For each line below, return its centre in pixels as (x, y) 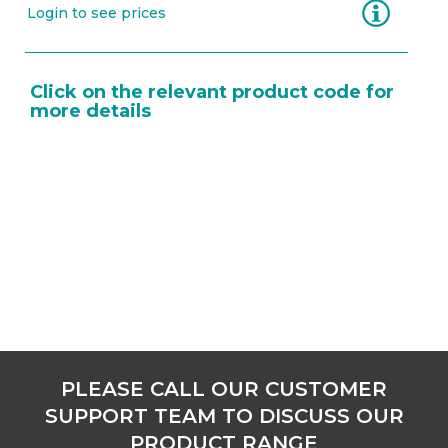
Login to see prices (96, 13)
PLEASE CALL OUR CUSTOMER (224, 389)
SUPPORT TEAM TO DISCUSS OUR (224, 416)
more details (90, 111)
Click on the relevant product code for (212, 92)
